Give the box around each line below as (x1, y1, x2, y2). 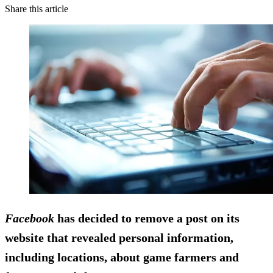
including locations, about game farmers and (5, 250, 239, 264)
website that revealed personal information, (5, 230, 233, 244)
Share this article (5, 4, 68, 15)
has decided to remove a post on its (54, 211, 239, 225)
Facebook (5, 211, 54, 225)
